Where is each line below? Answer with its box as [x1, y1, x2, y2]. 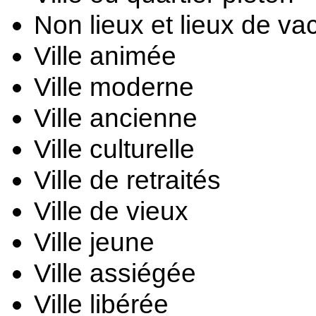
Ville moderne [34, 72, 194, 102]
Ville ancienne [34, 103, 197, 133]
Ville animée [34, 41, 176, 71]
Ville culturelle [34, 134, 195, 164]
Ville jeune [34, 227, 154, 257]
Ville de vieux [34, 196, 188, 226]
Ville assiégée [34, 258, 196, 288]
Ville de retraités [34, 165, 221, 195]
